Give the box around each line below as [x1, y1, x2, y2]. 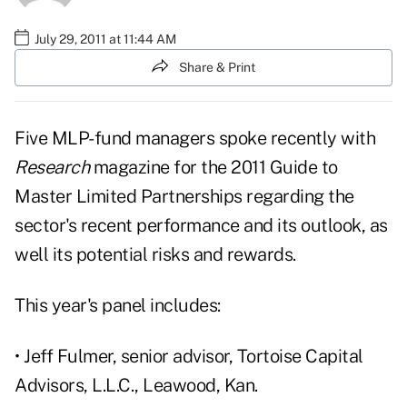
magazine [89, 156, 170, 179]
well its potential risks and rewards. [15, 243, 296, 266]
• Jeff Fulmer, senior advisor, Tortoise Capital [15, 345, 363, 368]
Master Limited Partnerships [15, 185, 246, 208]
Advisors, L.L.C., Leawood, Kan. [15, 374, 258, 397]
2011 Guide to [226, 156, 338, 179]
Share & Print [179, 59, 255, 74]
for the [169, 156, 227, 179]
